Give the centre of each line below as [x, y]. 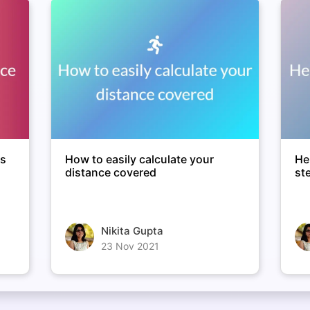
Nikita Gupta [132, 230]
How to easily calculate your [139, 159]
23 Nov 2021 [130, 246]
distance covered [110, 172]
